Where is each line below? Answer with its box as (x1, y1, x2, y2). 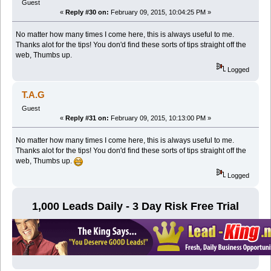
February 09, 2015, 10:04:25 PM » (109, 8, 211, 16)
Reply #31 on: (65, 114, 109, 122)
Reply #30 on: (65, 8, 109, 16)
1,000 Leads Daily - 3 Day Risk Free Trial (32, 200, 239, 213)
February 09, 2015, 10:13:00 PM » (109, 114, 211, 122)
